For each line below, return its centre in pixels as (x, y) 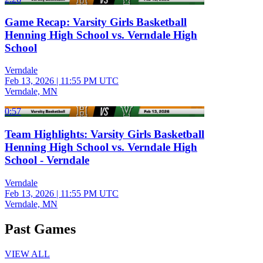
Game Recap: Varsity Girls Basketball (96, 22)
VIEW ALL (27, 254)
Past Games (40, 229)
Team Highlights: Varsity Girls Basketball (104, 134)
